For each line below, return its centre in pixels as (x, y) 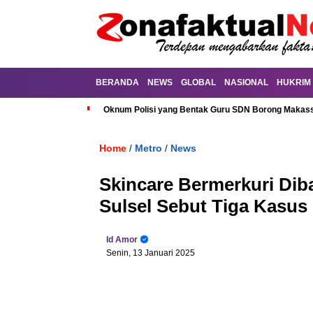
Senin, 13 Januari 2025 (151, 253)
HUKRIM (294, 82)
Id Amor (122, 240)
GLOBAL (198, 82)
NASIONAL (246, 82)
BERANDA (117, 82)
